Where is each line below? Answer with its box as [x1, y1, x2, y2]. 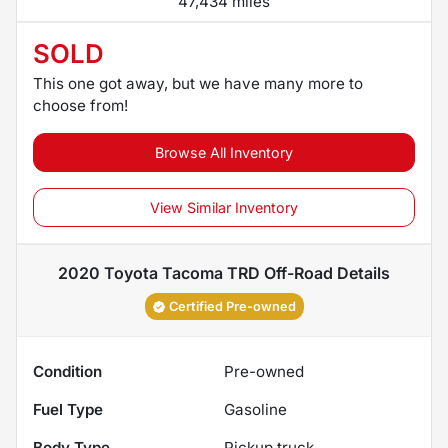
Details [333, 262, 390, 283]
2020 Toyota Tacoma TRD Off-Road [58, 262, 333, 283]
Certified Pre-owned [168, 298, 296, 314]
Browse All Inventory [155, 143, 293, 161]
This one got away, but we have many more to [33, 73, 363, 93]
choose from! [33, 95, 128, 115]
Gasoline [224, 399, 287, 419]
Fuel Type [33, 399, 103, 419]
